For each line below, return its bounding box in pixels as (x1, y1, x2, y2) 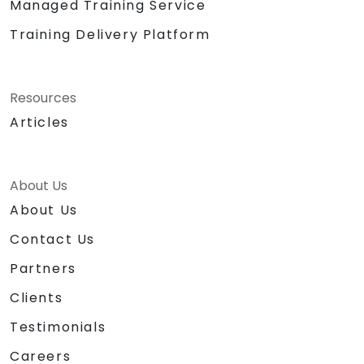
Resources (10, 88, 76, 107)
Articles (10, 112, 69, 132)
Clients (10, 288, 63, 307)
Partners (10, 258, 76, 278)
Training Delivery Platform (10, 24, 210, 44)
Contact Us (10, 229, 95, 249)
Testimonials (10, 317, 106, 336)
